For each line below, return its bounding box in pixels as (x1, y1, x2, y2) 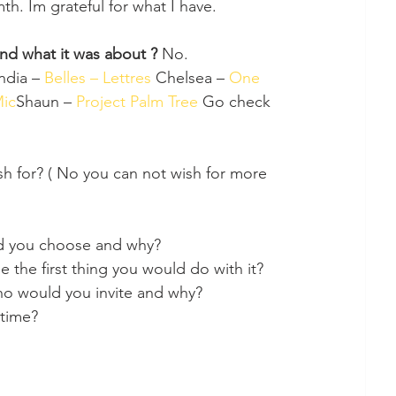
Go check (202, 92, 275, 111)
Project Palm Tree (76, 92, 202, 111)
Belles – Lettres (44, 68, 156, 88)
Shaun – (16, 92, 76, 111)
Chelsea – (156, 68, 229, 88)
